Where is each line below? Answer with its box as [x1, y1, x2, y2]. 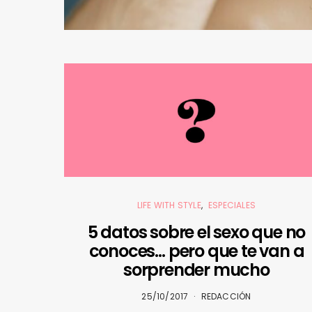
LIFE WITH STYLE [136, 198, 201, 211]
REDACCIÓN [201, 290, 251, 302]
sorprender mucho [123, 258, 270, 281]
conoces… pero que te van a [88, 239, 304, 263]
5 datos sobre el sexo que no [87, 220, 306, 244]
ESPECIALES [208, 198, 256, 211]
